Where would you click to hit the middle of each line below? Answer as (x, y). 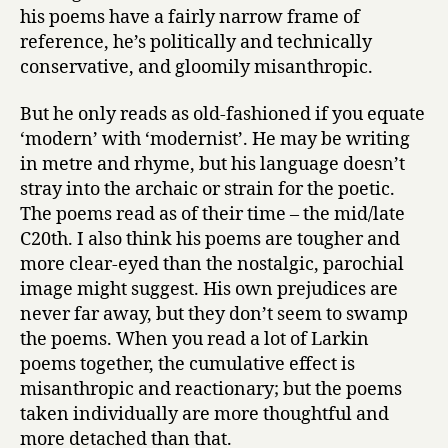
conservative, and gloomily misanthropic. (196, 67)
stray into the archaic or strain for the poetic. (207, 189)
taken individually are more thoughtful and (204, 414)
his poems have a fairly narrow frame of (190, 17)
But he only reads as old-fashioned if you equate (222, 114)
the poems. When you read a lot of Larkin (194, 339)
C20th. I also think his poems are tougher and (210, 239)
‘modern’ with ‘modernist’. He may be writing (215, 139)
